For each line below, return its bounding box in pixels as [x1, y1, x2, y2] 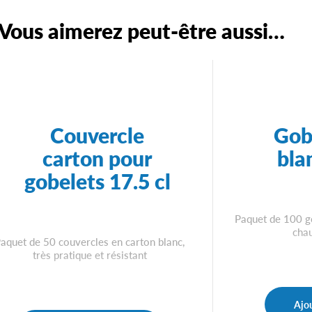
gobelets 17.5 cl [24, 166, 171, 196]
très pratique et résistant [32, 247, 147, 262]
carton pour [42, 143, 153, 173]
